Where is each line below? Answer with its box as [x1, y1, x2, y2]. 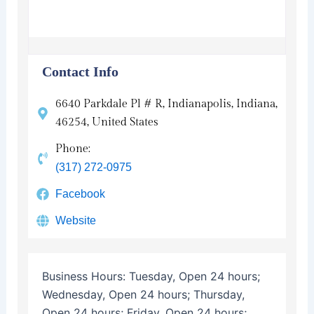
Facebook [55, 187, 106, 200]
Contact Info [41, 63, 118, 79]
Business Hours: [41, 268, 129, 283]
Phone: [55, 142, 91, 156]
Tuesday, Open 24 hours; [128, 268, 260, 283]
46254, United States [55, 115, 159, 129]
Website [55, 214, 97, 226]
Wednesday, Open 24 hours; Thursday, [41, 287, 245, 301]
